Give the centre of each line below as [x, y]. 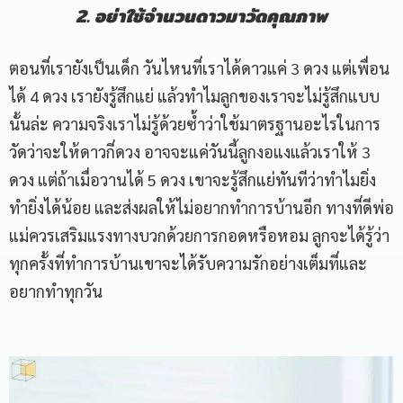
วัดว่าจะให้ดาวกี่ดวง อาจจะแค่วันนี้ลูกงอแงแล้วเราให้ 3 [190, 151]
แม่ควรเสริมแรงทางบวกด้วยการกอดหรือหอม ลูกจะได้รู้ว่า [199, 235]
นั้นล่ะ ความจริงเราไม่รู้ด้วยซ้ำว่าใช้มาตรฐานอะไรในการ [195, 123]
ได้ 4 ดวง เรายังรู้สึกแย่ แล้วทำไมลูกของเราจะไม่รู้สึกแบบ [194, 95]
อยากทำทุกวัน [56, 291]
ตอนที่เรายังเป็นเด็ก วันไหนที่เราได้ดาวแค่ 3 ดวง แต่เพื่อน [199, 67]
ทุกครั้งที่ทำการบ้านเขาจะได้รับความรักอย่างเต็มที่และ [188, 263]
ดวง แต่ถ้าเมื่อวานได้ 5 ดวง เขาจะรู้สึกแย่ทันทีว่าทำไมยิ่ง [193, 179]
